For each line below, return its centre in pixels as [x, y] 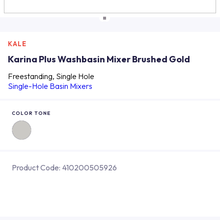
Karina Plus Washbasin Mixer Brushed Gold [99, 59]
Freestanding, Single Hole [51, 76]
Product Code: [36, 167]
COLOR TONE [31, 113]
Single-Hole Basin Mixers [50, 86]
